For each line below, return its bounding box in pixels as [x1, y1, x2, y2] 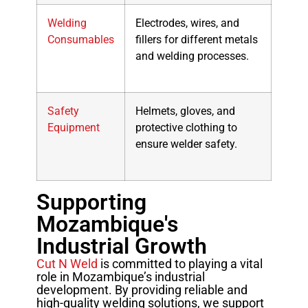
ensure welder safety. [135, 137, 237, 151]
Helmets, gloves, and [135, 104, 235, 118]
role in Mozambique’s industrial [36, 269, 205, 285]
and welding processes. [135, 49, 249, 63]
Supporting [36, 189, 146, 216]
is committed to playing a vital [97, 256, 263, 272]
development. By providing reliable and [36, 283, 247, 298]
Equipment [47, 121, 100, 135]
